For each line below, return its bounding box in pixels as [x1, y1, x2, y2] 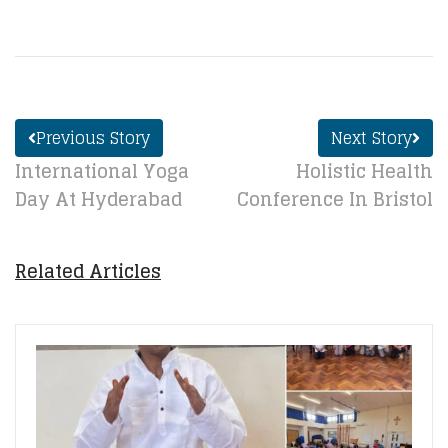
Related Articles [15, 255, 161, 287]
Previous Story [36, 124, 150, 152]
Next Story [331, 124, 412, 152]
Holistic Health [296, 155, 433, 187]
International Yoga [15, 155, 189, 187]
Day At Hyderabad [15, 183, 182, 215]
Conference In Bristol [237, 183, 433, 215]
